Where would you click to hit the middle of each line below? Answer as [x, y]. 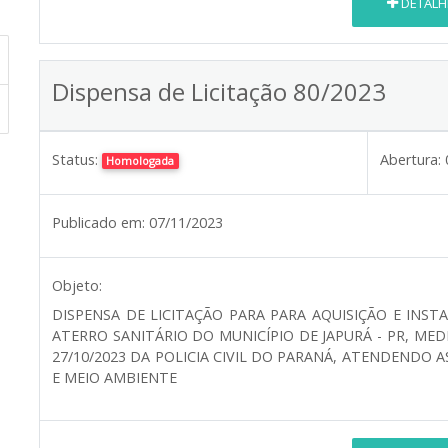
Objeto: [77, 285]
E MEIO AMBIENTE [114, 377]
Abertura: [410, 159]
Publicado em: [98, 222]
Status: [75, 159]
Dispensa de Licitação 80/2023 [219, 91]
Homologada [140, 160]
